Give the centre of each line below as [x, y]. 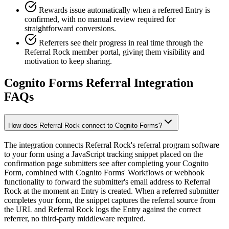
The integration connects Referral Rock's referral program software [112, 145]
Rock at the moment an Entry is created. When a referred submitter [111, 191]
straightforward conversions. [70, 28]
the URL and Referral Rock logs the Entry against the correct [102, 209]
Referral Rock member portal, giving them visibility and [114, 52]
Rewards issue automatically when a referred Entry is [124, 10]
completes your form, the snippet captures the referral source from [110, 200]
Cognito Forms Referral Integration [99, 83]
